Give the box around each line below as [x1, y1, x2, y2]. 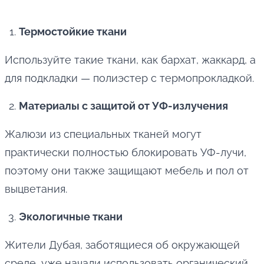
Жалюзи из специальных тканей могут [5, 128, 202, 141]
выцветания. [5, 183, 67, 196]
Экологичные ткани [19, 210, 123, 223]
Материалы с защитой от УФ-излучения [19, 100, 228, 113]
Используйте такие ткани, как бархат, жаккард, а [5, 54, 256, 67]
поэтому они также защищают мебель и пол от [5, 164, 249, 177]
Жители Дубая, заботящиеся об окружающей [5, 239, 240, 252]
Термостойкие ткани [19, 25, 127, 38]
